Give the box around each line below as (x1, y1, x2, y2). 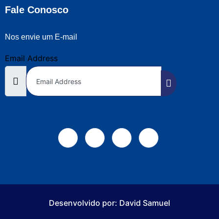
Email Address (5, 53, 58, 63)
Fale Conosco (5, 4, 68, 15)
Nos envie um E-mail (5, 32, 77, 41)
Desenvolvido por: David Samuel (49, 197, 170, 208)
